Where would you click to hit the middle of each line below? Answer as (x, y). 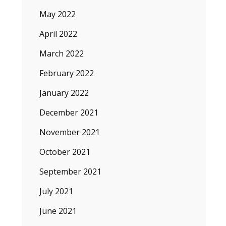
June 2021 (58, 211)
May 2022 (57, 14)
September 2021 (70, 172)
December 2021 (69, 112)
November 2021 (69, 132)
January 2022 (64, 93)
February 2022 (66, 73)
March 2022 (61, 53)
